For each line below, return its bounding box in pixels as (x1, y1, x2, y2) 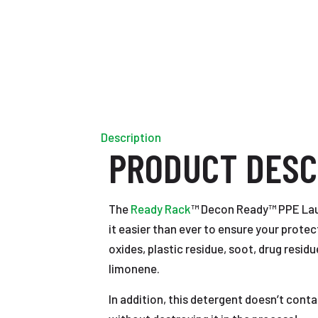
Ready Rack (130, 202, 191, 216)
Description (101, 130, 161, 144)
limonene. (108, 261, 160, 275)
